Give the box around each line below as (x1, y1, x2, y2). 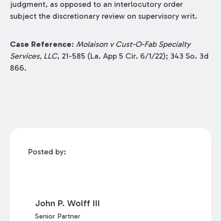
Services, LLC (9, 51, 57, 61)
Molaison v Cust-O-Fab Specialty (75, 39, 190, 49)
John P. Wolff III (35, 197, 101, 209)
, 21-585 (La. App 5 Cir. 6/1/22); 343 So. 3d (57, 51, 209, 61)
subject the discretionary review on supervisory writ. (9, 11, 197, 21)
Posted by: (28, 147, 67, 157)
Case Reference (9, 39, 72, 49)
